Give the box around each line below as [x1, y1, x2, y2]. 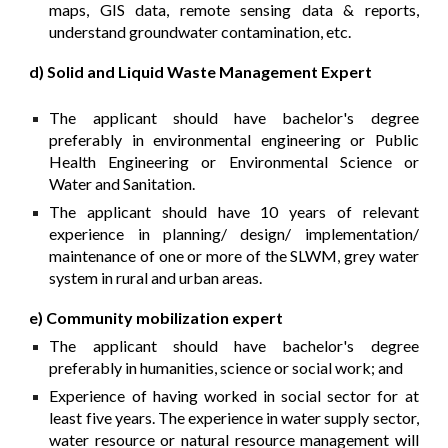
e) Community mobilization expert [29, 308, 284, 328]
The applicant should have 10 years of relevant [49, 202, 419, 222]
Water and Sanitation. [49, 174, 196, 194]
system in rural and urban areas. [49, 268, 263, 288]
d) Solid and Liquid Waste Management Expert [29, 62, 373, 82]
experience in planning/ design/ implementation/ [49, 224, 419, 244]
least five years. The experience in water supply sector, [49, 408, 419, 428]
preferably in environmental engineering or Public [49, 130, 419, 150]
